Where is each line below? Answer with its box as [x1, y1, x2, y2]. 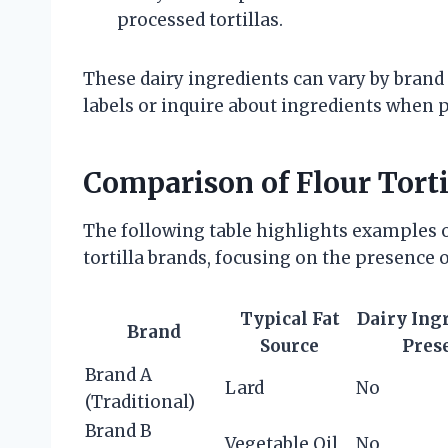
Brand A [85, 363, 152, 386]
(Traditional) [85, 390, 195, 413]
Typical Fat [239, 307, 340, 330]
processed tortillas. [117, 8, 283, 31]
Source [260, 334, 319, 357]
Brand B [85, 419, 151, 442]
